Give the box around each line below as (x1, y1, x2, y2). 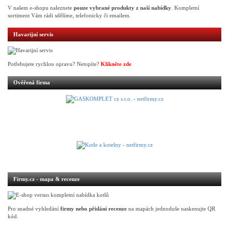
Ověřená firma (13, 80, 50, 86)
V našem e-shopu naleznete (8, 5, 74, 11)
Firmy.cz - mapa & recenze (13, 176, 80, 182)
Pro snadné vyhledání (8, 205, 60, 212)
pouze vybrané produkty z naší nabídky (74, 5, 171, 11)
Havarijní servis (13, 31, 53, 37)
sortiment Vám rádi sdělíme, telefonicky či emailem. (8, 13, 131, 19)
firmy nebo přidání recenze (60, 205, 127, 212)
